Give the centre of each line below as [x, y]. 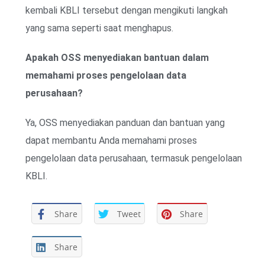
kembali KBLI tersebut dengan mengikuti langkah [127, 10]
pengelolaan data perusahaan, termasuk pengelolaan [134, 158]
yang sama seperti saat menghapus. [99, 28]
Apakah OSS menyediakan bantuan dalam [117, 57]
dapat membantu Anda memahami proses [111, 140]
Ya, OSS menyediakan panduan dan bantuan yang [125, 122]
